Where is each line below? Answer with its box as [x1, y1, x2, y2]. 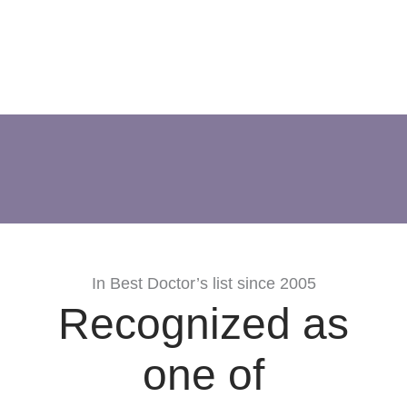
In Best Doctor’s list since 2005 [91, 274, 316, 293]
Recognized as [58, 300, 349, 349]
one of [143, 351, 264, 400]
